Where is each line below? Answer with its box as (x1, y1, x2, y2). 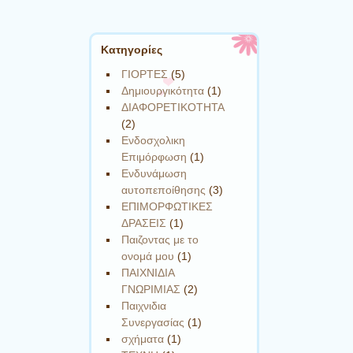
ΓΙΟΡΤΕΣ (121, 67, 169, 80)
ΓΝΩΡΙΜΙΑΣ (121, 282, 181, 295)
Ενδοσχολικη (121, 133, 186, 147)
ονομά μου (121, 249, 175, 262)
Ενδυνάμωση (121, 166, 188, 180)
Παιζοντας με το (121, 232, 199, 246)
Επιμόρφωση (121, 150, 188, 163)
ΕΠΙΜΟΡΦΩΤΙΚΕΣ (121, 199, 214, 213)
